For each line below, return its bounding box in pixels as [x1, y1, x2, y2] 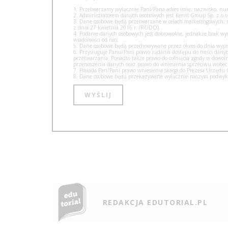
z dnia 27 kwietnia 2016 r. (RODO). [73, 23, 160, 31]
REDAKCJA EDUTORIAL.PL [103, 197, 208, 207]
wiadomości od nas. [73, 36, 119, 43]
